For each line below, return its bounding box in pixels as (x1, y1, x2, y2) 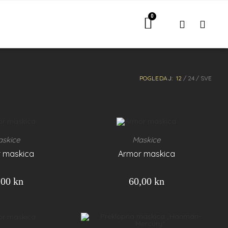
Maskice (132, 135, 161, 145)
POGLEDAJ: (139, 74, 173, 82)
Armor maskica (118, 149, 175, 159)
